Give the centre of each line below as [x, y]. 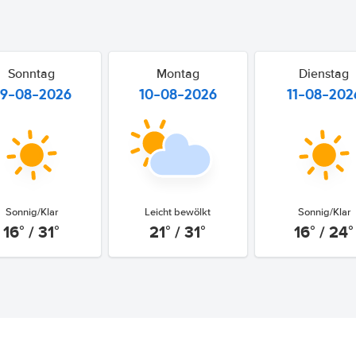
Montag [178, 74]
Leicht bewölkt [178, 212]
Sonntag [32, 74]
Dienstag [324, 74]
